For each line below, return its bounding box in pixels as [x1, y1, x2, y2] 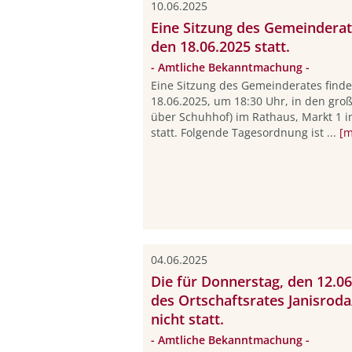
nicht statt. [151, 310, 224, 329]
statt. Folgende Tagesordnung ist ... [151, 124, 339, 140]
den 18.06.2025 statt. [151, 37, 290, 57]
